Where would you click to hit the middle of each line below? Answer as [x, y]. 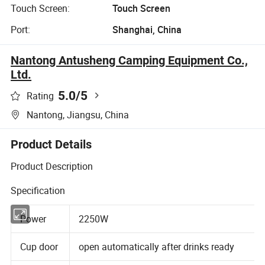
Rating [41, 96]
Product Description [52, 167]
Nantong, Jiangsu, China [78, 114]
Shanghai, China [147, 29]
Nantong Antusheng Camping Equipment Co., [130, 60]
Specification [38, 191]
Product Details [51, 144]
